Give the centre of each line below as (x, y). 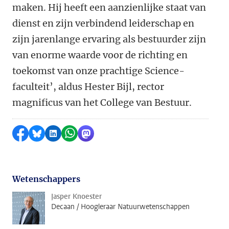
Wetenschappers (46, 179)
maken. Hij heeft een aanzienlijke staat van (109, 7)
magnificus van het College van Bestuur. (102, 102)
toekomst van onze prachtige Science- (98, 71)
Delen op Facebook (59, 133)
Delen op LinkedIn (90, 133)
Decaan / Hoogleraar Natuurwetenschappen (120, 207)
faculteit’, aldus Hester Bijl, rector (88, 87)
